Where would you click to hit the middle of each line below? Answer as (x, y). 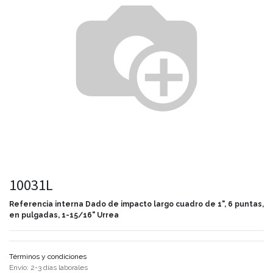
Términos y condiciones (48, 257)
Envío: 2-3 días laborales (48, 268)
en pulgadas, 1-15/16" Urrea (64, 215)
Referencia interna (47, 204)
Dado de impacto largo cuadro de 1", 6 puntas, (175, 204)
